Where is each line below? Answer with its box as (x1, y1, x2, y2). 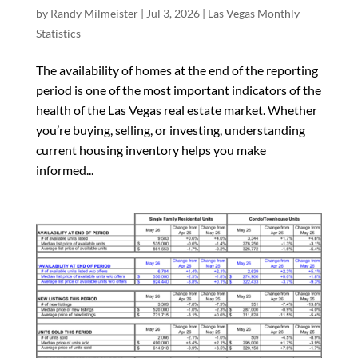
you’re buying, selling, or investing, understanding (35, 121, 305, 137)
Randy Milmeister (50, 6, 138, 20)
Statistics (35, 26, 81, 40)
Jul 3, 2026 (145, 6, 200, 20)
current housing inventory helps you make (35, 141, 266, 157)
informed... (35, 161, 93, 177)
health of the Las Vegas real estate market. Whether (35, 101, 317, 117)
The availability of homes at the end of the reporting (35, 62, 318, 78)
